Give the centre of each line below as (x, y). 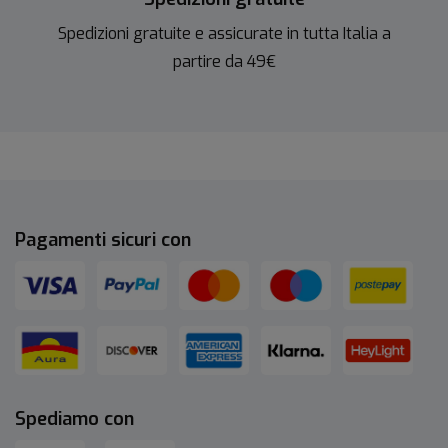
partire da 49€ (224, 62)
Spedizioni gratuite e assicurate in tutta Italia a (224, 34)
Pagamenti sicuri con (103, 240)
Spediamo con (74, 419)
